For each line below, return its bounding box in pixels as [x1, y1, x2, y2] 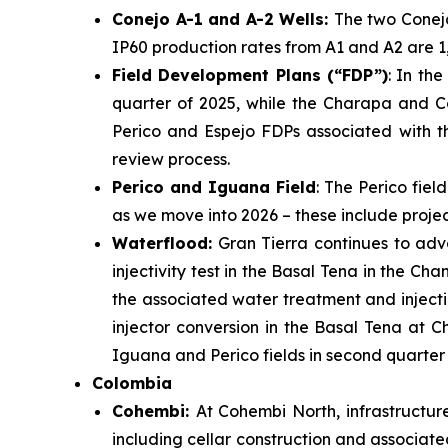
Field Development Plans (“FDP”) [112, 65, 389, 86]
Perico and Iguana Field [112, 177, 316, 198]
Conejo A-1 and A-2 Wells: [112, 9, 334, 30]
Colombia [92, 373, 172, 394]
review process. [112, 149, 230, 170]
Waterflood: [112, 233, 212, 254]
